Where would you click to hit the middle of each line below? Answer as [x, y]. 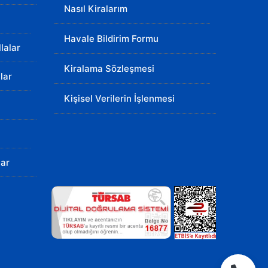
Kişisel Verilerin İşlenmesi [119, 98]
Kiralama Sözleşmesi [109, 68]
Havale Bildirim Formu [111, 39]
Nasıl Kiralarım [96, 9]
